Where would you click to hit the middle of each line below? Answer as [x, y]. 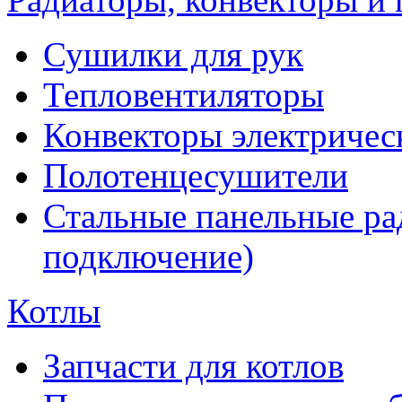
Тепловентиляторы [184, 95]
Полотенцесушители [196, 175]
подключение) [149, 256]
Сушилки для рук [173, 54]
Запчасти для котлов [193, 366]
